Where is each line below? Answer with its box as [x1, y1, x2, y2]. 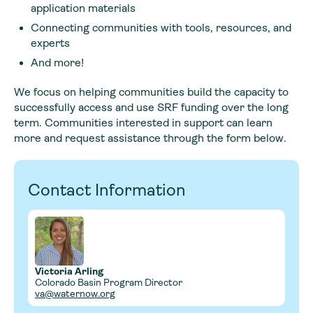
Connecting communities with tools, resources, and [31, 20, 291, 34]
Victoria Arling [35, 265, 103, 277]
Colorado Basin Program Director [35, 276, 182, 288]
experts [31, 36, 70, 50]
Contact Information [28, 180, 186, 200]
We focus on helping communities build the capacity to [14, 85, 289, 99]
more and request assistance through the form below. [14, 131, 286, 145]
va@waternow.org [35, 287, 115, 299]
